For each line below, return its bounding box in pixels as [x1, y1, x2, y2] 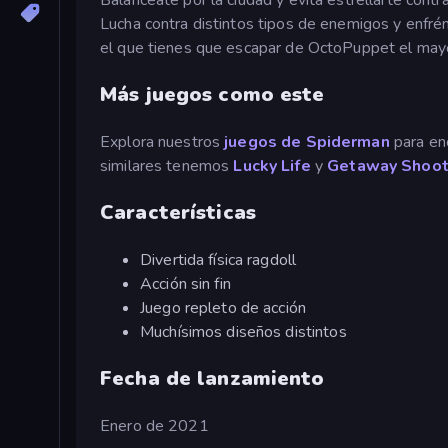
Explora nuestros [100, 130, 225, 153]
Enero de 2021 [100, 414, 209, 437]
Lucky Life [233, 154, 311, 177]
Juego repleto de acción [140, 296, 307, 319]
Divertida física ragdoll [140, 248, 297, 271]
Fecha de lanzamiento [100, 364, 325, 392]
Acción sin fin [140, 272, 231, 295]
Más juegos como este [100, 80, 325, 108]
